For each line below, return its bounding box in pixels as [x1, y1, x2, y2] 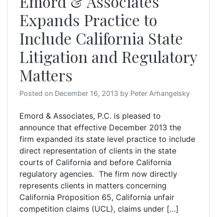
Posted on [19, 89, 55, 98]
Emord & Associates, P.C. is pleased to [19, 111, 161, 121]
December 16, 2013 [55, 89, 118, 98]
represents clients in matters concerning [19, 181, 167, 191]
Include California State [19, 28, 183, 49]
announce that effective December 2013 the [19, 123, 181, 133]
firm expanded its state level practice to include [19, 134, 195, 144]
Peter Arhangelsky [130, 89, 190, 98]
